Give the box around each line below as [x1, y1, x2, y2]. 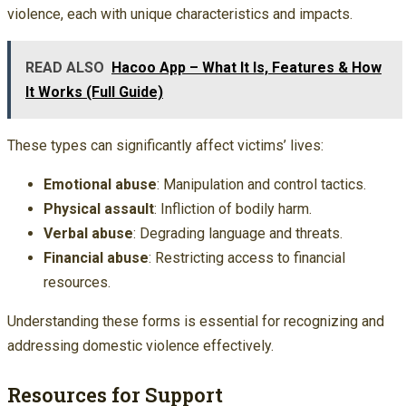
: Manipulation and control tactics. [157, 176, 366, 194]
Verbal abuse [43, 225, 133, 243]
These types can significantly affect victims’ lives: [7, 137, 324, 155]
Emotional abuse [43, 176, 157, 194]
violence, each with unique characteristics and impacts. [7, 5, 353, 24]
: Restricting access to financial [149, 249, 345, 267]
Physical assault [43, 200, 154, 218]
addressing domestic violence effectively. [7, 337, 274, 355]
